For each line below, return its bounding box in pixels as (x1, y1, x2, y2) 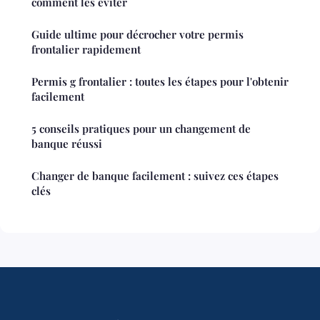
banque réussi (31, 136, 102, 151)
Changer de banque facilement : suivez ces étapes (31, 169, 279, 184)
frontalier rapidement (31, 42, 141, 57)
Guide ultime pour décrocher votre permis (31, 27, 244, 42)
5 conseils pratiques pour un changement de (31, 121, 251, 136)
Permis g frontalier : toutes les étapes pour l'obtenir (31, 74, 289, 89)
